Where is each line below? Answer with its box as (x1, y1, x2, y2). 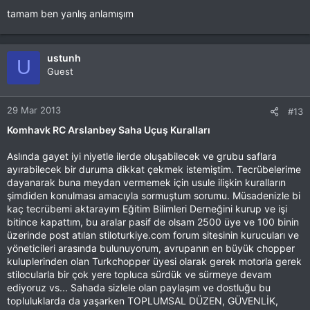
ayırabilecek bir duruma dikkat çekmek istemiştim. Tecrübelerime (7, 163, 301, 175)
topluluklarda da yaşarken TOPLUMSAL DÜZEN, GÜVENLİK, (7, 294, 278, 307)
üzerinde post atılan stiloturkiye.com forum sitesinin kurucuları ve (7, 228, 299, 241)
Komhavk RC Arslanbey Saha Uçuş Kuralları (7, 123, 210, 136)
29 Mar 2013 (7, 104, 61, 116)
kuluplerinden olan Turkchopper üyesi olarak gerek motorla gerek (7, 255, 302, 267)
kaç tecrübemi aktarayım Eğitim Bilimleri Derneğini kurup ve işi (7, 202, 287, 215)
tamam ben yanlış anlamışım (7, 7, 134, 19)
